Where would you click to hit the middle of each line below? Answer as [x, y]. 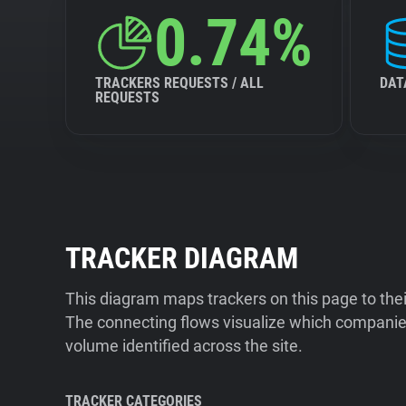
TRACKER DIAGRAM [182, 258]
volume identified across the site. [184, 346]
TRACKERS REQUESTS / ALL [179, 83]
